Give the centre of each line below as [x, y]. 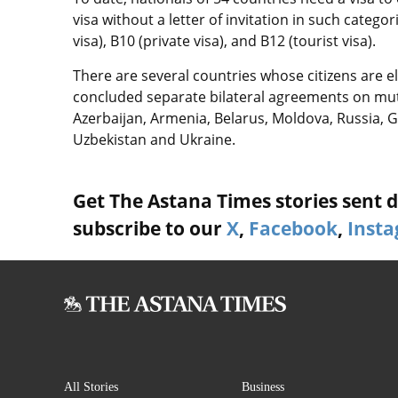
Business [263, 387]
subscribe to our [150, 229]
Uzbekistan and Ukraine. [154, 140]
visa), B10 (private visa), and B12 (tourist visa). [224, 41]
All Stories [91, 387]
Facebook [293, 229]
